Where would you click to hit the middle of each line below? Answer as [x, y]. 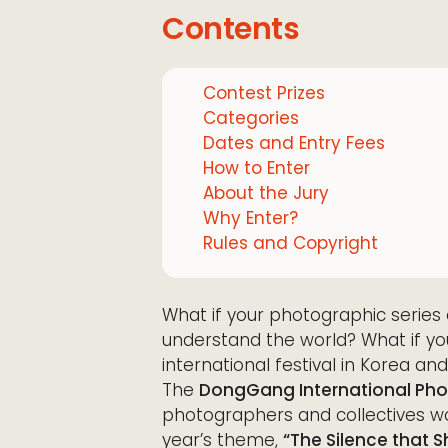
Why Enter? [250, 218]
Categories [250, 118]
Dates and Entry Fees [293, 143]
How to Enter [256, 168]
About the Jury [265, 193]
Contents [230, 29]
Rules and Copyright [290, 243]
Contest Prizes [263, 93]
